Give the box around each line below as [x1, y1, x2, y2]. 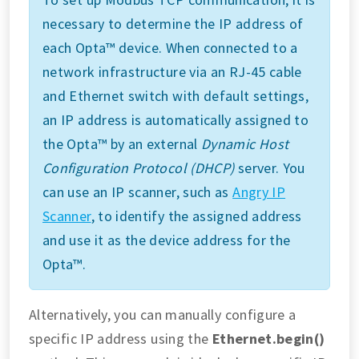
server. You [234, 158, 305, 177]
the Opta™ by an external [42, 134, 201, 153]
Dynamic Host [201, 134, 289, 153]
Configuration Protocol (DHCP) [42, 158, 235, 177]
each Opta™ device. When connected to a [42, 38, 298, 57]
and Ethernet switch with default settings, [42, 86, 309, 105]
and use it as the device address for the [42, 230, 291, 249]
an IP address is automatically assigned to [42, 110, 309, 129]
